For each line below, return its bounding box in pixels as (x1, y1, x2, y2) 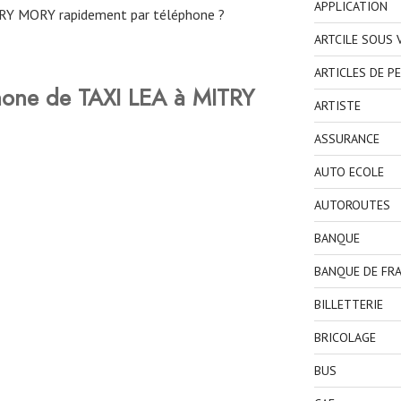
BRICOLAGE (313, 329, 376, 346)
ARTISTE (313, 98, 361, 115)
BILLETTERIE (313, 296, 383, 313)
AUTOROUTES (313, 197, 390, 214)
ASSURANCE (313, 131, 380, 148)
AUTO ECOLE (313, 164, 384, 181)
